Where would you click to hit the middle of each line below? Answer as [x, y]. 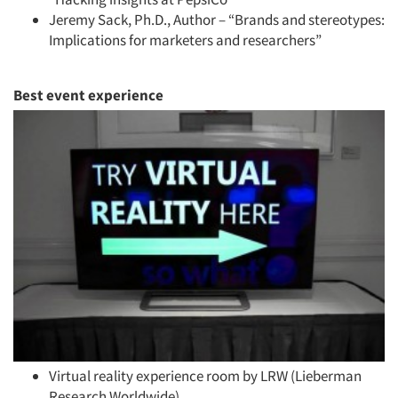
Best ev [38, 95]
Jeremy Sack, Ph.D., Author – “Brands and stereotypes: [217, 20]
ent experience [113, 95]
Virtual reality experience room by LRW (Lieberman [205, 376]
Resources [81, 48]
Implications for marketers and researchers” [185, 40]
